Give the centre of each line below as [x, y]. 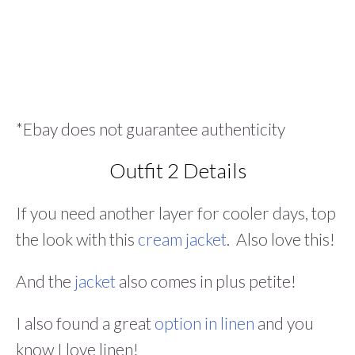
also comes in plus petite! [206, 281]
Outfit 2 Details [177, 171]
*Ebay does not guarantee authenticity [151, 129]
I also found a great [85, 323]
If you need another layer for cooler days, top [176, 213]
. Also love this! [281, 239]
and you [284, 323]
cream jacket [182, 239]
